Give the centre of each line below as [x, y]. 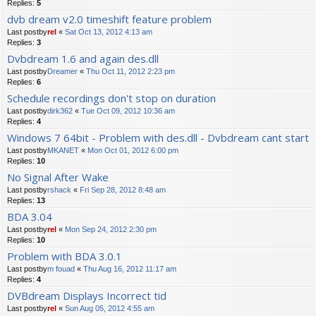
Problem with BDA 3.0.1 [65, 256]
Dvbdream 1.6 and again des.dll [83, 59]
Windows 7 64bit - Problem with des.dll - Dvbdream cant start [158, 138]
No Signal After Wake [58, 177]
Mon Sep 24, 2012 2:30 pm [111, 230]
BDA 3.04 [30, 217]
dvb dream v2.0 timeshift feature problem [109, 19]
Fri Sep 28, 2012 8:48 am [123, 190]
